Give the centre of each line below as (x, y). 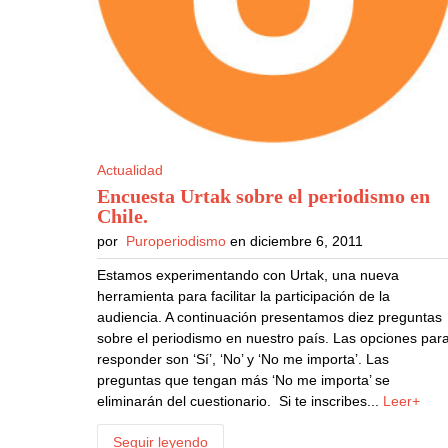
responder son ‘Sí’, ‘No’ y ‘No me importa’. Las (243, 358)
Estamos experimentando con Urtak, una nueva (248, 274)
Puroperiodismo (176, 240)
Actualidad (130, 169)
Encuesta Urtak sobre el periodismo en (264, 195)
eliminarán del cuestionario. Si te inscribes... (240, 400)
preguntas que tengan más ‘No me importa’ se (244, 379)
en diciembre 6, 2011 (295, 240)
